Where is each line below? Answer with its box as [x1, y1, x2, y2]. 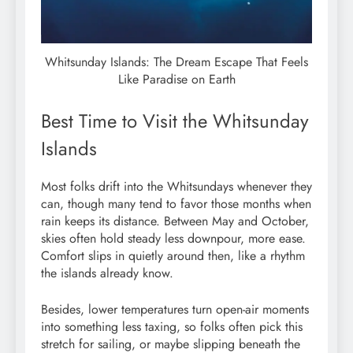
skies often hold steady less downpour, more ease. [41, 229, 306, 247]
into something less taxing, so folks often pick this [41, 317, 303, 336]
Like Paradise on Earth [117, 69, 236, 88]
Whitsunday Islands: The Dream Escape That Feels [45, 52, 308, 71]
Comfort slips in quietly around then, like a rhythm [41, 246, 305, 265]
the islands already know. [41, 263, 173, 282]
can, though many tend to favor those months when [41, 194, 311, 213]
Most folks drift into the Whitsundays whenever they [41, 176, 312, 195]
